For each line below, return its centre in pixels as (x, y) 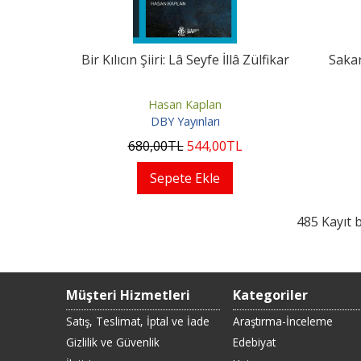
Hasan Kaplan (185, 104)
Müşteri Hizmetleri (128, 295)
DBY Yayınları (185, 122)
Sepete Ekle (185, 178)
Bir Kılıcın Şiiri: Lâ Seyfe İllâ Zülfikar (185, 59)
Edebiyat (254, 342)
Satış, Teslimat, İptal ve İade (138, 321)
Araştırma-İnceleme (282, 321)
